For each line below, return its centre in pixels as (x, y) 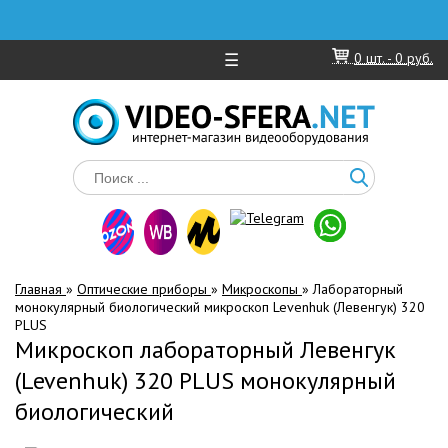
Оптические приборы (144, 289)
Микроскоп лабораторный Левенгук (205, 349)
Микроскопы (262, 289)
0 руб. (414, 58)
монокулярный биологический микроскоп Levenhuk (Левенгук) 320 (220, 307)
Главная (40, 289)
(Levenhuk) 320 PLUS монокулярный (205, 380)
